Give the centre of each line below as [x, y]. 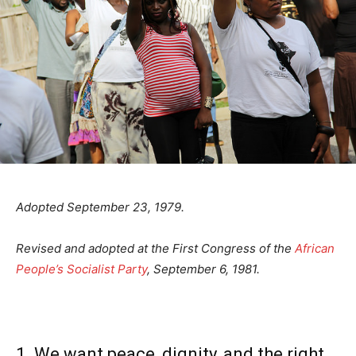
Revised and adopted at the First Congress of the [155, 249]
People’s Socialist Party [81, 269]
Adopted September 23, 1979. [100, 207]
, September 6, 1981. [203, 269]
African [315, 249]
